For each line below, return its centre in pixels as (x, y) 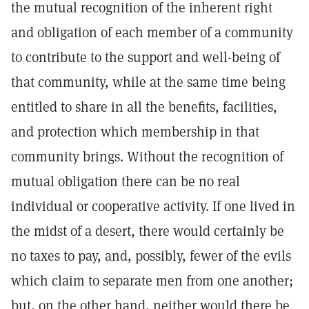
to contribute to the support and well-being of (146, 57)
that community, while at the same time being (148, 82)
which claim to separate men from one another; (152, 281)
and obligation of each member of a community (152, 32)
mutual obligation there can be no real (126, 181)
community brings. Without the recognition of (147, 157)
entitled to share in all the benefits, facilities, (144, 107)
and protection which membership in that (135, 132)
